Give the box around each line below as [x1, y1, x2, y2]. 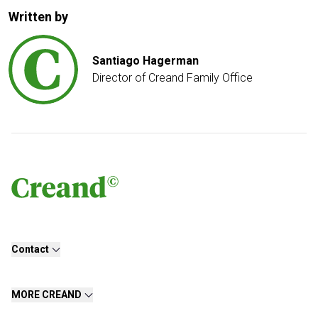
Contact [11, 243, 49, 256]
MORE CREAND [11, 289, 82, 301]
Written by [9, 9, 68, 25]
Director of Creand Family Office [92, 71, 253, 85]
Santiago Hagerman [92, 54, 199, 68]
